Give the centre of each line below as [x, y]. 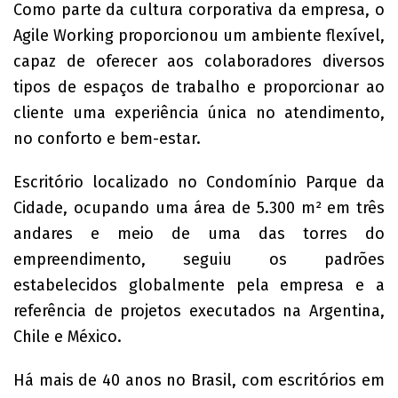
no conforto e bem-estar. [107, 139]
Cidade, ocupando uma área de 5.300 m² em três [199, 208]
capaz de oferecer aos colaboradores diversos [199, 61]
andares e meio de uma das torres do [199, 234]
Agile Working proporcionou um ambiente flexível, [199, 36]
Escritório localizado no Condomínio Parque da [199, 182]
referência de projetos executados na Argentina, [199, 311]
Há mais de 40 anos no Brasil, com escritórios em [199, 380]
